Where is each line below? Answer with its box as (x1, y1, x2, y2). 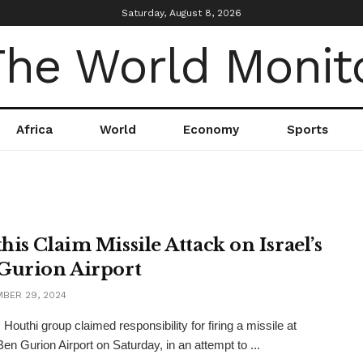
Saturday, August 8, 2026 (122, 7, 241, 19)
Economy (183, 122, 240, 137)
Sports (286, 122, 328, 137)
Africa (16, 122, 53, 137)
